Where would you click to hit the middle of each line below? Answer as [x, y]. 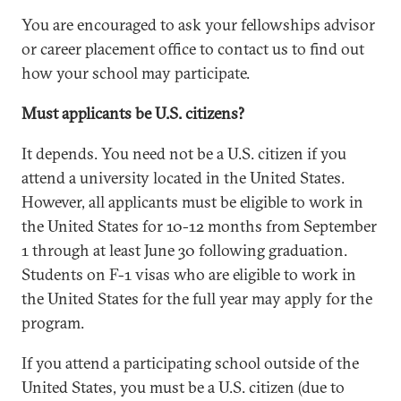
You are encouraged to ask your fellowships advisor [198, 25]
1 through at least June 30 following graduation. [184, 250]
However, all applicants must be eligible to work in [192, 202]
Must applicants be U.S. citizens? [133, 113]
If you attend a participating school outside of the [190, 363]
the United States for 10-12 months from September [199, 226]
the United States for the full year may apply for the [197, 299]
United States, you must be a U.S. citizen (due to [183, 387]
